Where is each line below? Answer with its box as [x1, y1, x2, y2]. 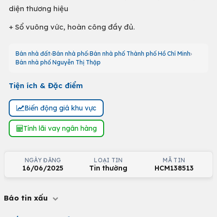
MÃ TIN [163, 156, 186, 164]
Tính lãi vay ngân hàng [23, 124, 97, 133]
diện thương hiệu [9, 4, 68, 13]
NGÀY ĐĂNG [24, 156, 62, 164]
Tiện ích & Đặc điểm [9, 81, 83, 90]
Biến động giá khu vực [24, 103, 96, 112]
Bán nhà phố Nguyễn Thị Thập [15, 59, 101, 66]
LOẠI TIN [94, 156, 123, 164]
